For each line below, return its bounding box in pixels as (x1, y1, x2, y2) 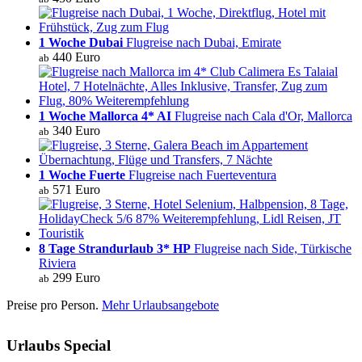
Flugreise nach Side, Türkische (191, 241, 351, 255)
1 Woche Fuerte (39, 167, 125, 182)
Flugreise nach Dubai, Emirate (123, 35, 281, 49)
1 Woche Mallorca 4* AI (39, 108, 171, 123)
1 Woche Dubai (39, 35, 123, 49)
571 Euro (49, 182, 100, 196)
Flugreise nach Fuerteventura (125, 167, 276, 182)
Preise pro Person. (6, 297, 102, 312)
